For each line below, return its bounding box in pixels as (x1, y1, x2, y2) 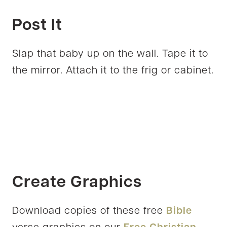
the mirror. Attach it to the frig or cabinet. (12, 65, 214, 76)
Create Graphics (12, 174, 142, 191)
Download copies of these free (12, 206, 166, 216)
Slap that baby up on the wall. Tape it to (12, 49, 208, 59)
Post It (12, 17, 62, 34)
